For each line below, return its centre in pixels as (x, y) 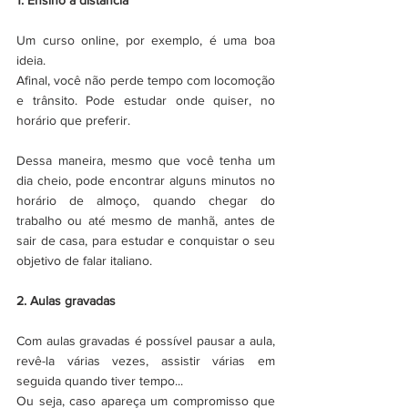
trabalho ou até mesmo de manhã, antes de (146, 220)
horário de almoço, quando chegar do (146, 200)
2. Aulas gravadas (66, 300)
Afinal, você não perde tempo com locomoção (146, 80)
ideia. (31, 60)
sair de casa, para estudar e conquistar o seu (146, 240)
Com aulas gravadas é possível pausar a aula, (146, 340)
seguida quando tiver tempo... (100, 380)
